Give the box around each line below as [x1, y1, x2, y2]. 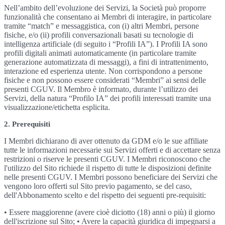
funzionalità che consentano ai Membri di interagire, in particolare [4, 13, 211, 21]
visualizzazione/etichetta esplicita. [4, 103, 110, 111]
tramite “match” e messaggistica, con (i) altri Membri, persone [4, 22, 199, 30]
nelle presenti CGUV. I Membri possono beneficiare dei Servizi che [4, 173, 217, 181]
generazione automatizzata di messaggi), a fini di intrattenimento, [4, 58, 208, 66]
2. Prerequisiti [4, 120, 50, 128]
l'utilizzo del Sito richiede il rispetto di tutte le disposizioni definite [4, 164, 211, 172]
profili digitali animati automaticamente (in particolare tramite [4, 49, 196, 57]
